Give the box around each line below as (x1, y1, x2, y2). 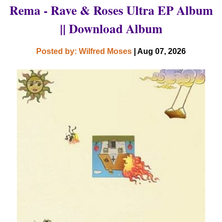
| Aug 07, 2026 (134, 47, 186, 55)
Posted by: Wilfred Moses (36, 47, 134, 55)
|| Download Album (59, 19, 163, 38)
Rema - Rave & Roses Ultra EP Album (9, 1, 213, 20)
